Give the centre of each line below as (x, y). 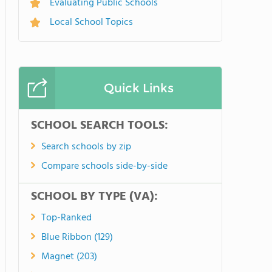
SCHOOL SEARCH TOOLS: (100, 126)
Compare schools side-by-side (104, 166)
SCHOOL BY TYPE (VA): (94, 197)
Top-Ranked (66, 218)
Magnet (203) (69, 257)
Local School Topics (91, 22)
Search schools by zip (86, 147)
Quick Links (138, 88)
